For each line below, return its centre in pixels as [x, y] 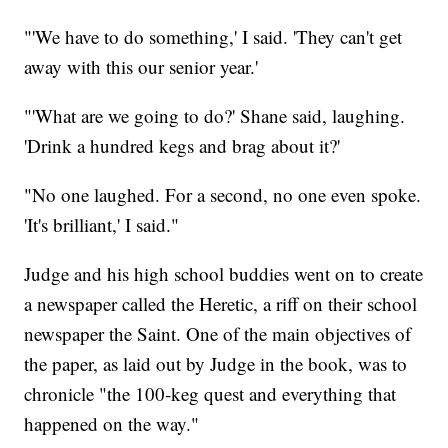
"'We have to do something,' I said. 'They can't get [213, 36]
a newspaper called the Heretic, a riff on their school [221, 303]
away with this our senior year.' [141, 66]
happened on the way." [112, 423]
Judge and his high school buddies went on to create [224, 273]
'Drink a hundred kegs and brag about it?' [182, 145]
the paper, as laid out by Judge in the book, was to [216, 363]
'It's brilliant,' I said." [102, 224]
